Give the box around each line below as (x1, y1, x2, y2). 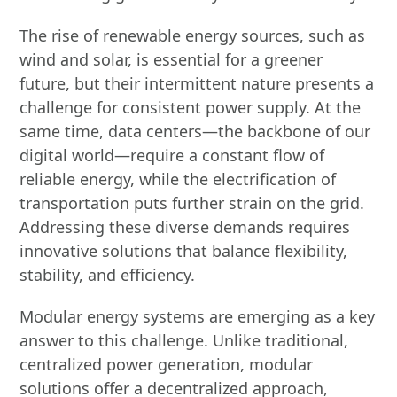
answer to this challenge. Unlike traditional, (19, 330, 349, 351)
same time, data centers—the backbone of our (19, 121, 371, 142)
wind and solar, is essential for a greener (19, 49, 323, 70)
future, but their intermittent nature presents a (19, 73, 375, 94)
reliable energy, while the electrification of (19, 168, 337, 190)
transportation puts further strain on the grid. (19, 192, 365, 214)
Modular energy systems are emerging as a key (19, 306, 376, 327)
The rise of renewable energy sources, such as (19, 25, 366, 46)
